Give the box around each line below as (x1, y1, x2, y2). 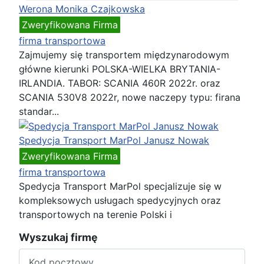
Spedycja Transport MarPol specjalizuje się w (19, 180, 222, 193)
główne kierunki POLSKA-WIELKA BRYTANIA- (19, 62, 220, 75)
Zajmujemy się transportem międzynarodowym (19, 48, 229, 61)
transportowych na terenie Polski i (19, 209, 172, 221)
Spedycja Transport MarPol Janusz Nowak (19, 134, 209, 147)
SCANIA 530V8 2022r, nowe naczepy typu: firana (19, 91, 240, 103)
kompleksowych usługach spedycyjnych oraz (19, 194, 221, 207)
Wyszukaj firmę (19, 231, 98, 244)
